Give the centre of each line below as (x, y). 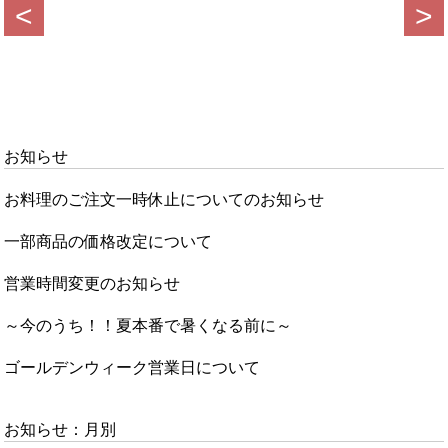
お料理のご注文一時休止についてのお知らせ (164, 199)
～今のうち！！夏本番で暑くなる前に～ (148, 325)
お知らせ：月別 (60, 429)
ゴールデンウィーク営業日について (132, 367)
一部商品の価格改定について (108, 241)
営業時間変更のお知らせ (92, 283)
